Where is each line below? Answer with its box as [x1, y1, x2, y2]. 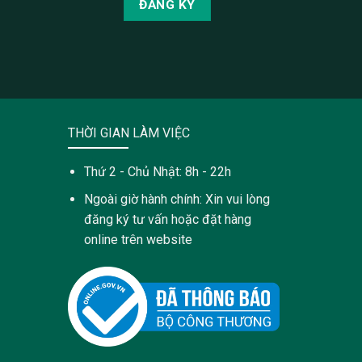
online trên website [84, 232, 193, 248]
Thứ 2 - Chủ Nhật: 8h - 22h [84, 163, 232, 179]
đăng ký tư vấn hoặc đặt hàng [84, 212, 252, 228]
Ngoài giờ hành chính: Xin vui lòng [84, 192, 271, 208]
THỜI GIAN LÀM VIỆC [67, 124, 190, 141]
